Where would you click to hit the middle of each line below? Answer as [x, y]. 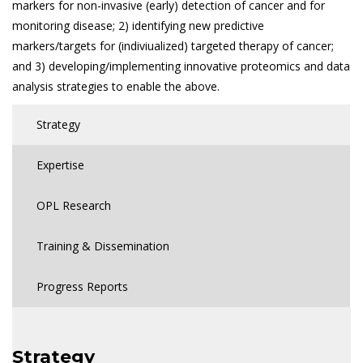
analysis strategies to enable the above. [116, 86]
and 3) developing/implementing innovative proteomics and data [181, 66]
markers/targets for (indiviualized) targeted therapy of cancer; [173, 46]
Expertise [60, 165]
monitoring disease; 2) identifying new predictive [138, 26]
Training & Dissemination [103, 246]
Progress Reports [82, 286]
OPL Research [74, 205]
